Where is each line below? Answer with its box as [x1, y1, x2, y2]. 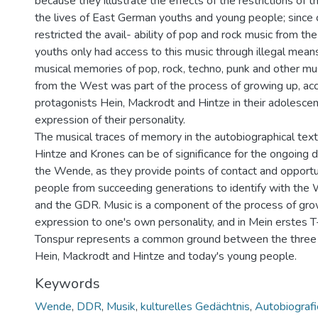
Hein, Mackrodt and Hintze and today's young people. [35, 248, 297, 264]
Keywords [35, 274, 100, 293]
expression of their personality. [35, 112, 185, 128]
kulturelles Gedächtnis [141, 299, 250, 314]
